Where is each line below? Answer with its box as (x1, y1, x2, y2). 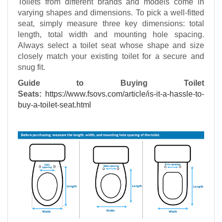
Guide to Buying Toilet (18, 79, 204, 87)
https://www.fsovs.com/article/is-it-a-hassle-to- (45, 90, 204, 98)
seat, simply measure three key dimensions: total (18, 19, 204, 28)
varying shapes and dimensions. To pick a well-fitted (18, 8, 204, 17)
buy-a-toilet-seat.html (18, 101, 91, 109)
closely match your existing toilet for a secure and (18, 52, 204, 60)
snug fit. (18, 63, 45, 71)
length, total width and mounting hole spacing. (18, 30, 204, 39)
